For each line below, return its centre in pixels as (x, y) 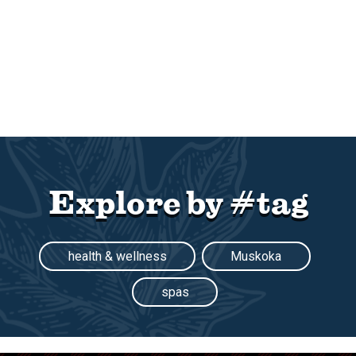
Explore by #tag (178, 201)
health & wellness (117, 257)
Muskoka (256, 257)
